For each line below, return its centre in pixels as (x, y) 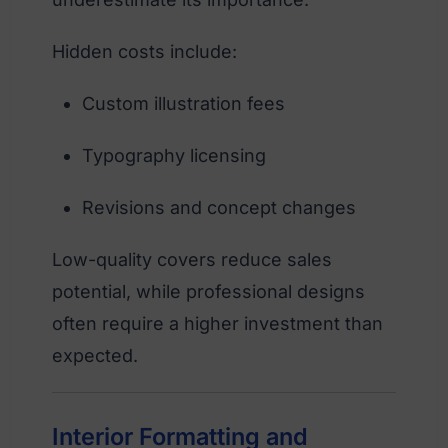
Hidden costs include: (144, 51)
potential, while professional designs (208, 291)
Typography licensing (174, 155)
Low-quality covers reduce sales (192, 259)
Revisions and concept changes (219, 207)
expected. (95, 355)
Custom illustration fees (183, 103)
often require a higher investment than (217, 323)
